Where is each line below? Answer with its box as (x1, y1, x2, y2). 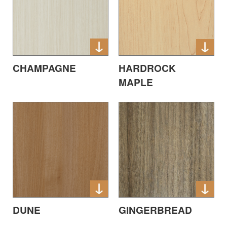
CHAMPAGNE (13, 61, 76, 75)
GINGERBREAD (119, 203, 192, 217)
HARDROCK (119, 61, 176, 75)
